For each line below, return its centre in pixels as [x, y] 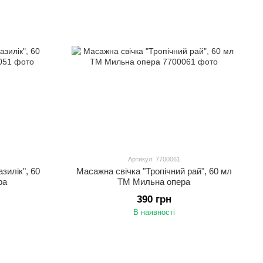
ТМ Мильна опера [154, 182]
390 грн [154, 199]
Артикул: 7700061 [154, 159]
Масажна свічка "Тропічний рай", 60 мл [154, 171]
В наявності [154, 212]
